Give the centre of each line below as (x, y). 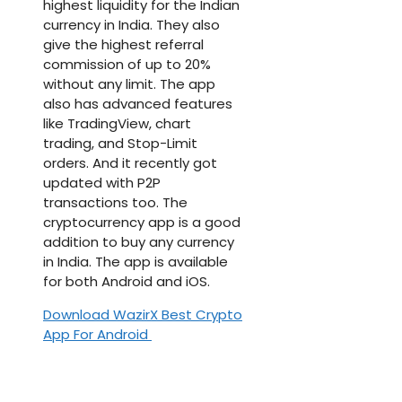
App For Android (97, 334)
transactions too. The (115, 202)
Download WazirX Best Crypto (143, 314)
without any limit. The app (129, 83)
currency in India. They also (131, 24)
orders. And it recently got (130, 162)
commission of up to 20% (127, 64)
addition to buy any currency (139, 241)
